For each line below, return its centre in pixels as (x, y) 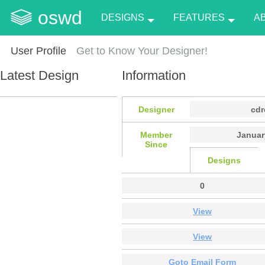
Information (154, 75)
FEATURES (199, 17)
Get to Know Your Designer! (142, 51)
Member (156, 135)
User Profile (38, 51)
